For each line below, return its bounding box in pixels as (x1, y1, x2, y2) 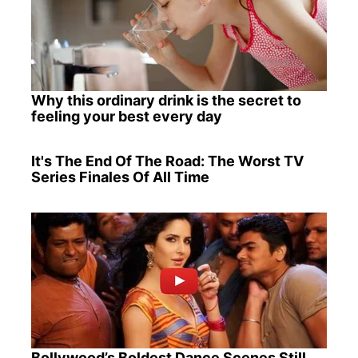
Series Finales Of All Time (30, 168, 209, 185)
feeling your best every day (30, 107, 222, 125)
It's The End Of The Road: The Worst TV (30, 152, 304, 169)
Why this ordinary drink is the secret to (30, 91, 301, 109)
